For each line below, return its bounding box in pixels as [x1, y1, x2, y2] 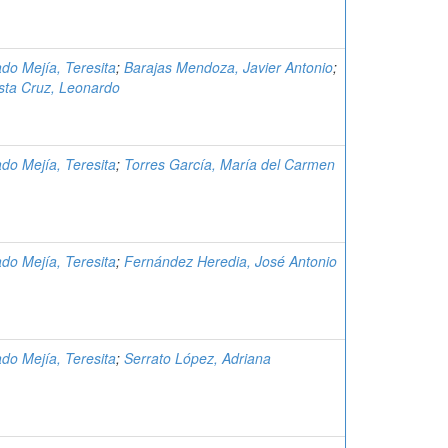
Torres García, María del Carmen [124, 154, 335, 174]
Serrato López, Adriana [124, 348, 271, 368]
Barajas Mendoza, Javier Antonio [124, 57, 333, 77]
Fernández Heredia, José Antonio [124, 251, 337, 271]
